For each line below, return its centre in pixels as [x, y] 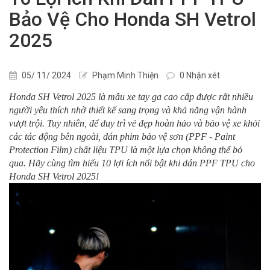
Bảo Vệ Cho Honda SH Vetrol [133, 19]
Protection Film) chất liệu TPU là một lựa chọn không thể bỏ [126, 149]
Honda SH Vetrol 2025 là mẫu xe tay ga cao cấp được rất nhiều [131, 96]
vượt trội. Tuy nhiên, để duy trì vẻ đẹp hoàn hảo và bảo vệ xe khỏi [134, 123]
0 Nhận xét [199, 75]
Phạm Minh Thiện [124, 75]
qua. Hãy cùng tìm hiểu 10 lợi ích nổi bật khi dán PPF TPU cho [132, 163]
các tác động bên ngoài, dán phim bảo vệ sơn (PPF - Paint [122, 136]
